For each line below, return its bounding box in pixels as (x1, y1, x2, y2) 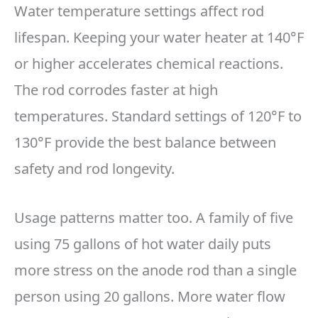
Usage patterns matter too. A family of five (14, 208, 293, 228)
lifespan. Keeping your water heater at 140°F (14, 28, 304, 48)
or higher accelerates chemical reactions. (14, 54, 283, 74)
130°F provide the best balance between (14, 133, 276, 153)
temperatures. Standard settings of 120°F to (14, 106, 302, 126)
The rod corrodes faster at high (14, 80, 218, 100)
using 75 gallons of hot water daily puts (14, 234, 271, 254)
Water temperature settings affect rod (14, 1, 264, 21)
